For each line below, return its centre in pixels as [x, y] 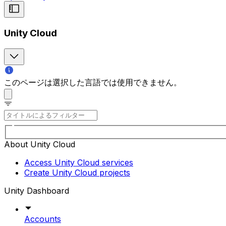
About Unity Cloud [40, 145]
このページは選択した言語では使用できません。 [93, 82]
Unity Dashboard [37, 191]
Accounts [43, 219]
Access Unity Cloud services [79, 163]
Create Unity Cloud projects [77, 173]
